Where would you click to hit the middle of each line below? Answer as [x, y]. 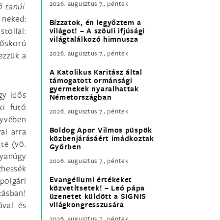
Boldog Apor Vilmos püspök [101, 130]
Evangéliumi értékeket [91, 180]
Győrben [65, 147]
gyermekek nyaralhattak [94, 89]
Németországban [81, 97]
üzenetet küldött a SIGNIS [98, 196]
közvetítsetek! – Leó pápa [97, 188]
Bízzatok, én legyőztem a [95, 23]
